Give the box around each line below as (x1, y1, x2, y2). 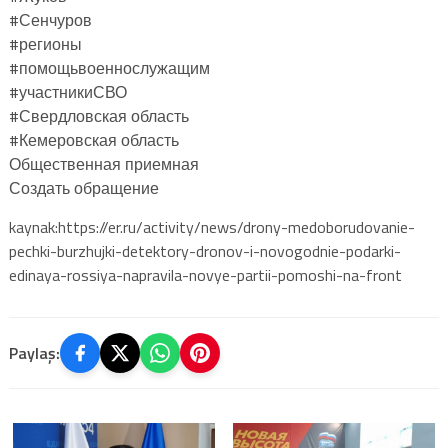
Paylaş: (8, 340, 60, 365)
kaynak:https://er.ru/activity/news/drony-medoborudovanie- (8, 214, 415, 239)
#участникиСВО (8, 79, 127, 104)
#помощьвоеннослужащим (8, 55, 210, 80)
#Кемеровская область (8, 127, 179, 152)
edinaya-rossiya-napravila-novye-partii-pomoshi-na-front (8, 262, 402, 287)
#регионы (8, 31, 82, 56)
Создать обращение (8, 175, 159, 200)
